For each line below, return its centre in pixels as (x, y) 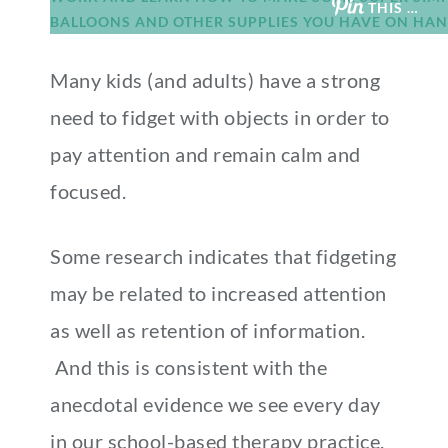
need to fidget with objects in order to (220, 117)
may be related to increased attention (218, 293)
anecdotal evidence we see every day (215, 404)
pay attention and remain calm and (205, 154)
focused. (92, 191)
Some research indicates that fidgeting (223, 256)
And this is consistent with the (188, 367)
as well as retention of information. (207, 330)
